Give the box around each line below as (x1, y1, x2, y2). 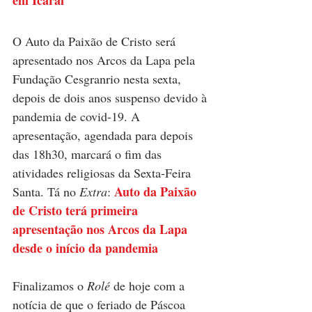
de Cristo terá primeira (13, 201, 141, 219)
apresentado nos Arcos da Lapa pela (13, 51, 198, 68)
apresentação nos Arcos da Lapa (13, 219, 191, 238)
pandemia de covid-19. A (13, 107, 143, 125)
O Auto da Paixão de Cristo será (13, 32, 179, 49)
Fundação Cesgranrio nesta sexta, (13, 70, 185, 87)
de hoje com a (114, 276, 188, 294)
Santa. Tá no (13, 182, 79, 200)
